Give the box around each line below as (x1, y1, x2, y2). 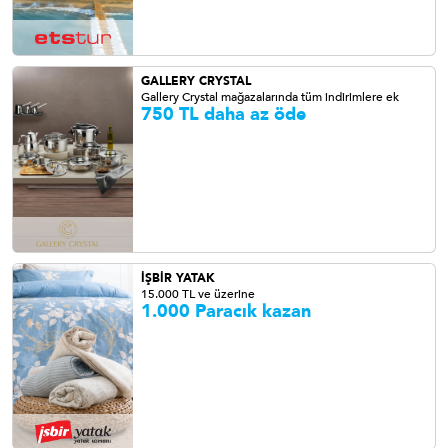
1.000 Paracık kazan (141, 299, 311, 324)
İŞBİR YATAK (141, 270, 215, 286)
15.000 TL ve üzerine (141, 286, 255, 302)
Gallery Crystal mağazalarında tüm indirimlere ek (141, 89, 399, 105)
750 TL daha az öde (141, 102, 306, 127)
